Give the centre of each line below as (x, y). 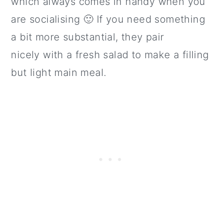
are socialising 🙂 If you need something (108, 19)
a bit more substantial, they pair (88, 37)
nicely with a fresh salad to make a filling (110, 55)
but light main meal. (59, 72)
